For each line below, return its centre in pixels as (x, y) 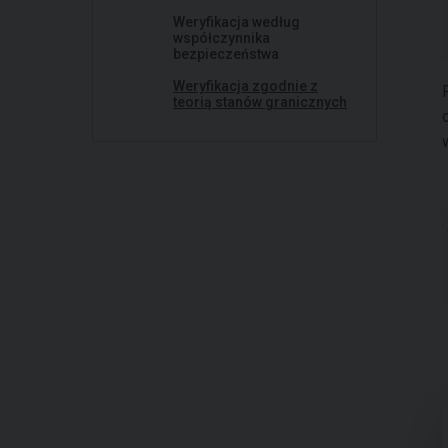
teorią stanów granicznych (260, 102)
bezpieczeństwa (226, 54)
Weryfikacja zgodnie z (245, 86)
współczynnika (221, 38)
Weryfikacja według (236, 22)
